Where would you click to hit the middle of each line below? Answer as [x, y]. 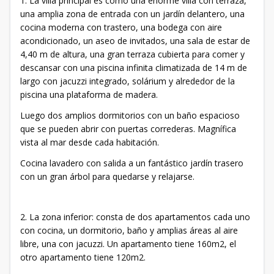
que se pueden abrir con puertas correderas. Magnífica [128, 129]
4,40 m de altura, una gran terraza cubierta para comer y [132, 54]
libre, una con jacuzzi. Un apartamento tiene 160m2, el [128, 244]
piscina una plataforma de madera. [89, 94]
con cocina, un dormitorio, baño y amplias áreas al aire [129, 230]
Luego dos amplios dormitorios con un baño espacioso [130, 115]
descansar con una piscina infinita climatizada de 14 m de [134, 68]
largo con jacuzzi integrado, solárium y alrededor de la [128, 81]
